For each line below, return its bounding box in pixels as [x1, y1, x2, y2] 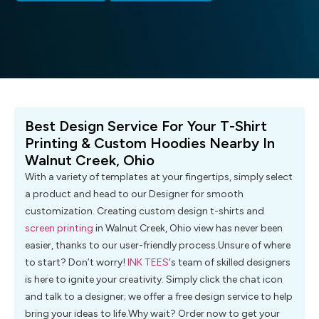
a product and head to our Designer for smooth [25, 188, 244, 201]
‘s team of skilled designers [169, 256, 291, 269]
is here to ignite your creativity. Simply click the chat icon [25, 273, 283, 286]
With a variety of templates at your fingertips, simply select [25, 171, 293, 184]
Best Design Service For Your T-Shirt [25, 117, 267, 135]
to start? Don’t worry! [25, 256, 127, 269]
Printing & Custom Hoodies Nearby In [25, 135, 275, 152]
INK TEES [127, 256, 169, 269]
